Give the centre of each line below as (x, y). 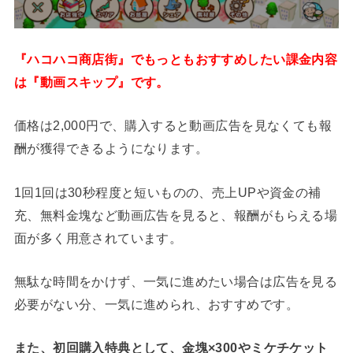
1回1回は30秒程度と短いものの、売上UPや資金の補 (167, 192)
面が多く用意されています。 (98, 238)
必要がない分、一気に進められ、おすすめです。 (156, 305)
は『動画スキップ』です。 (91, 82)
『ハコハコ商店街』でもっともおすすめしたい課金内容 (176, 59)
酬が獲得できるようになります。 (111, 149)
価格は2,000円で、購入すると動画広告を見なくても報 (173, 126)
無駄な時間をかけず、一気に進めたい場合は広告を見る (176, 282)
